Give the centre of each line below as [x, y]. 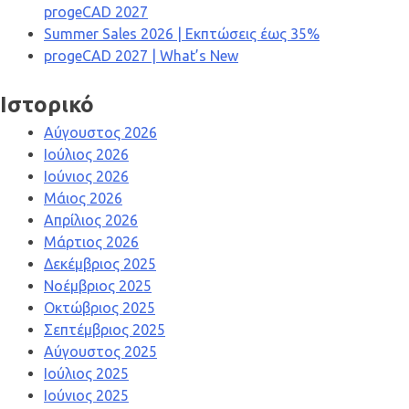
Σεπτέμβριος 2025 [105, 330]
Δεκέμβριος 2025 [100, 264]
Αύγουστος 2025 [100, 352]
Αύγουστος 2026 [100, 133]
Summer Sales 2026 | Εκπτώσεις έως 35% [182, 34]
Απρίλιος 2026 [91, 220]
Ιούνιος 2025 [86, 396]
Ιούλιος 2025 [86, 374]
